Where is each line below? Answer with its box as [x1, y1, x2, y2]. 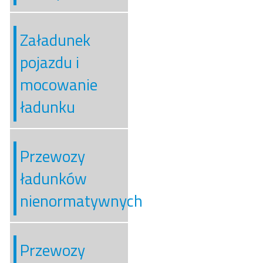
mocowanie [19, 72, 97, 97]
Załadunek [19, 28, 90, 53]
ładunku [19, 95, 75, 120]
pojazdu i [19, 50, 79, 75]
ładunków [19, 166, 87, 191]
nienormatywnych [19, 188, 143, 213]
